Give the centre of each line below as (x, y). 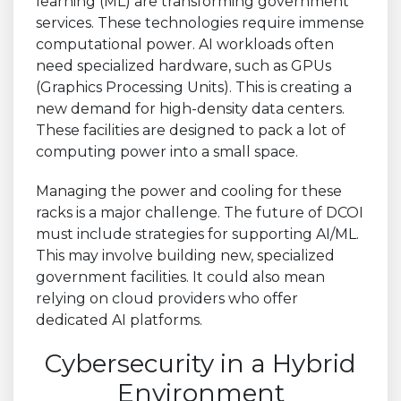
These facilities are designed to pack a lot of (191, 130)
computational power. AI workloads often (185, 44)
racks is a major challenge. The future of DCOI (200, 212)
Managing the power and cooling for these (189, 191)
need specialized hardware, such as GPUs (183, 65)
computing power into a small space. (167, 151)
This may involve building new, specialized (185, 255)
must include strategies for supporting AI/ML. (197, 234)
